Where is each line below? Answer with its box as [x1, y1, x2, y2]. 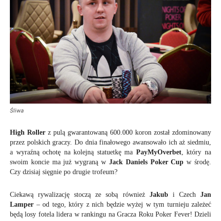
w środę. [184, 158, 212, 166]
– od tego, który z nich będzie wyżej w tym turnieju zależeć [34, 201, 211, 209]
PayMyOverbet [136, 148, 182, 156]
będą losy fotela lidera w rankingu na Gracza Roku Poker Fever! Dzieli [10, 211, 211, 219]
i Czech [168, 191, 201, 199]
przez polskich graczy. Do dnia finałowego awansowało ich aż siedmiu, [10, 139, 211, 147]
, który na [181, 148, 212, 156]
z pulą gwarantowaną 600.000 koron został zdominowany [45, 129, 211, 137]
